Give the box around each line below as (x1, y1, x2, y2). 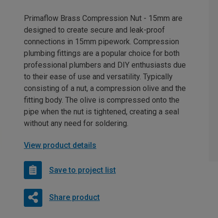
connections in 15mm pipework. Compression (24, 37, 179, 46)
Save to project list (49, 165, 116, 175)
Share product (49, 192, 100, 202)
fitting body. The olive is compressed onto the (24, 95, 180, 105)
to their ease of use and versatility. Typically (24, 72, 173, 81)
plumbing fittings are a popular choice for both (24, 49, 180, 58)
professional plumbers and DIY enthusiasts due (24, 60, 186, 70)
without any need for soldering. (24, 119, 128, 128)
